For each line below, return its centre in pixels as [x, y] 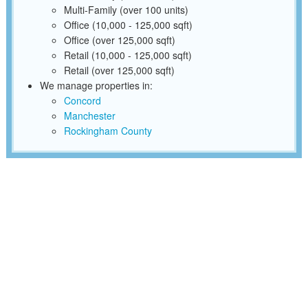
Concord [82, 101]
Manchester [89, 116]
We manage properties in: [96, 86]
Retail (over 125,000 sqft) [119, 70]
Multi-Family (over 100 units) [126, 10]
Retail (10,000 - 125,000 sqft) [128, 55]
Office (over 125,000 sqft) [119, 40]
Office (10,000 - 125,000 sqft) [128, 25]
